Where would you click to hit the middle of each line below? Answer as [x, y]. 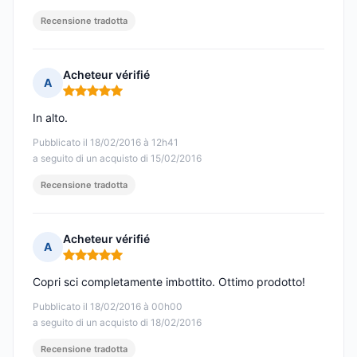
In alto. [50, 118]
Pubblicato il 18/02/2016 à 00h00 [108, 307]
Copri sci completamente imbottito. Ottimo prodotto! [169, 282]
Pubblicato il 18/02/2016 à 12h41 [106, 143]
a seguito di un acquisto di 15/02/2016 [117, 159]
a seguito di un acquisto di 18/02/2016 [117, 323]
